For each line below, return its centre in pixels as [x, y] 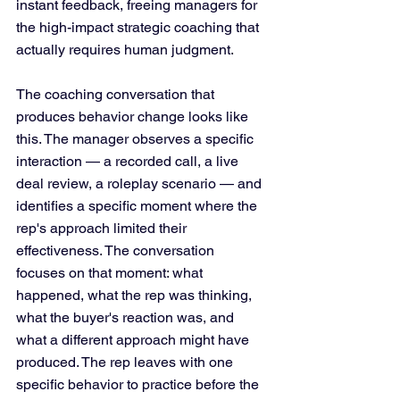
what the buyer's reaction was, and [127, 317]
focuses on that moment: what [111, 273]
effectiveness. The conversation [117, 250]
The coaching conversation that [117, 94]
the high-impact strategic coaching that [139, 27]
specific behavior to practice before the [139, 384]
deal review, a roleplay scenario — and [141, 183]
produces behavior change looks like [134, 117]
